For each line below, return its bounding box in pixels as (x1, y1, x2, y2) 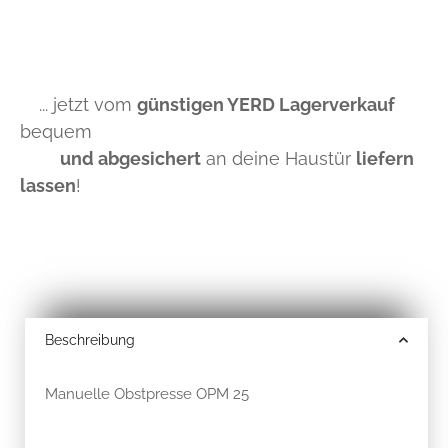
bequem (20, 120, 92, 142)
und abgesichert (60, 147, 201, 169)
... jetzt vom (24, 93, 137, 115)
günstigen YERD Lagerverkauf (137, 93, 395, 115)
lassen (20, 174, 76, 196)
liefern (356, 147, 414, 169)
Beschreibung (45, 331, 135, 348)
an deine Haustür (201, 147, 356, 169)
